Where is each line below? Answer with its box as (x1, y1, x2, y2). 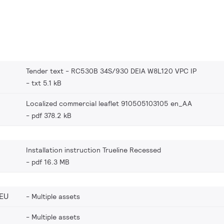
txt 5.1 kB (31, 78, 61, 87)
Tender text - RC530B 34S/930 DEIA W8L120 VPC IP (26, 66, 196, 75)
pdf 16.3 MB (31, 157, 69, 166)
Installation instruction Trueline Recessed (26, 145, 161, 154)
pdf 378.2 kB (31, 110, 71, 120)
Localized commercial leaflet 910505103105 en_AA (26, 98, 192, 108)
